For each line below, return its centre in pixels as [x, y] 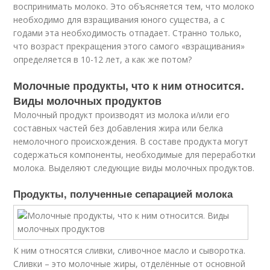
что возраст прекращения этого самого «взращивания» [129, 46]
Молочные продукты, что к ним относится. [129, 86]
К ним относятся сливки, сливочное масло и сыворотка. [130, 250]
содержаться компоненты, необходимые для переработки [135, 155]
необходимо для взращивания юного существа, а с [119, 20]
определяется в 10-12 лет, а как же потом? [103, 59]
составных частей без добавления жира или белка [118, 128]
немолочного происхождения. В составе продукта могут [131, 141]
